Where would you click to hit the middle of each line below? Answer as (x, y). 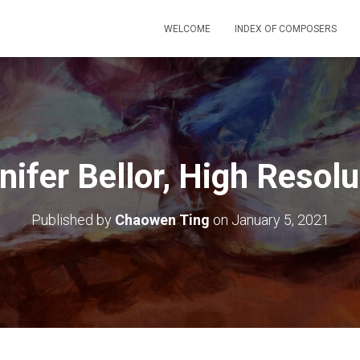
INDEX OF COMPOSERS (286, 29)
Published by (73, 220)
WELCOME (187, 29)
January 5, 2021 (280, 220)
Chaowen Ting (162, 220)
